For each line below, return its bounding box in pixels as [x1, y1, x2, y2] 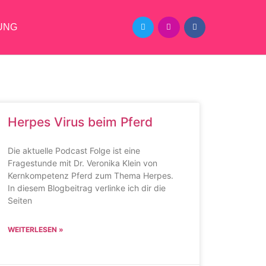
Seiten [7, 195, 32, 205]
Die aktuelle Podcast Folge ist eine [7, 145, 140, 156]
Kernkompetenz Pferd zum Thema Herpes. [7, 170, 173, 180]
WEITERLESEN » [7, 225, 64, 234]
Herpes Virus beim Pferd [7, 115, 153, 129]
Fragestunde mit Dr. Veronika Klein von [7, 158, 157, 168]
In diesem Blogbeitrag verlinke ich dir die [7, 183, 166, 193]
